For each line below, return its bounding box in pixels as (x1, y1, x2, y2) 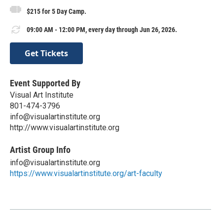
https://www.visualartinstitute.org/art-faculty (10, 168, 162, 178)
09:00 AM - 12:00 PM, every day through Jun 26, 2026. (27, 25, 177, 34)
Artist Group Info (10, 144, 71, 155)
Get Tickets (25, 47, 68, 59)
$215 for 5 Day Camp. (27, 7, 86, 15)
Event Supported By (10, 77, 80, 88)
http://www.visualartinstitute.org (10, 122, 119, 132)
